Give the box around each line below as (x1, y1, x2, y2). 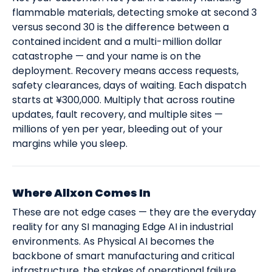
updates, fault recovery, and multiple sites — (12, 107, 223, 122)
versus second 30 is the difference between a (12, 20, 229, 35)
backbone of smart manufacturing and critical (12, 249, 234, 263)
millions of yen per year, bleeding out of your (12, 122, 223, 137)
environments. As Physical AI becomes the (12, 234, 214, 249)
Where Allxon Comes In (12, 185, 151, 201)
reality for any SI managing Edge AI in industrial (12, 220, 233, 234)
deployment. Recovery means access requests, (12, 64, 239, 78)
